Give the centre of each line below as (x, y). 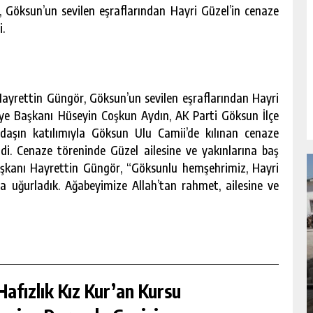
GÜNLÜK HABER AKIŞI (177, 285)
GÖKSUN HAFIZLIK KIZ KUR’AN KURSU (170, 245)
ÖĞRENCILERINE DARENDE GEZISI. (160, 261)
